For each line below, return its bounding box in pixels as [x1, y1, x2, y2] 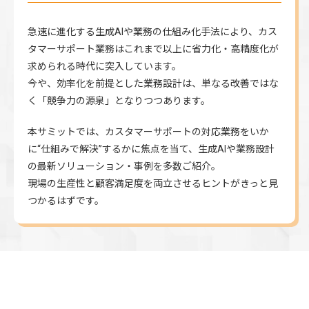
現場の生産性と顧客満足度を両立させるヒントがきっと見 [28, 178, 278, 190]
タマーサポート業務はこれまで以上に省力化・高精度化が [28, 43, 279, 55]
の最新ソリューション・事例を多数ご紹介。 [28, 161, 221, 172]
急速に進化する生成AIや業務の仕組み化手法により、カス [28, 26, 277, 38]
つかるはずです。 [28, 195, 104, 207]
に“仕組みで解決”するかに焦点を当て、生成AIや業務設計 [28, 143, 275, 155]
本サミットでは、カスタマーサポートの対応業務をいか [28, 126, 269, 138]
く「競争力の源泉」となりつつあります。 [28, 95, 210, 107]
